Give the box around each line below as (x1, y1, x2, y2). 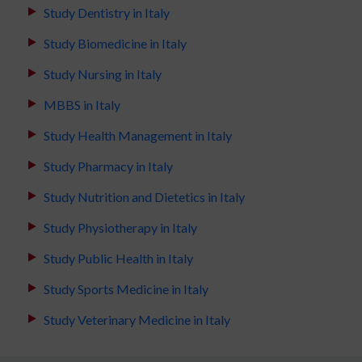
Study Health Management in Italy (44, 128, 232, 144)
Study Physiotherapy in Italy (44, 220, 197, 236)
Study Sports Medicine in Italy (44, 281, 208, 297)
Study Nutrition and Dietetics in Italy (44, 189, 245, 205)
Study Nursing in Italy (44, 66, 162, 82)
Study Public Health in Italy (44, 250, 193, 267)
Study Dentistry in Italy (44, 5, 170, 21)
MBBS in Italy (44, 97, 120, 113)
